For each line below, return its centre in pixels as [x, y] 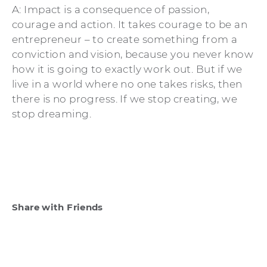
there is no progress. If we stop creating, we [125, 99]
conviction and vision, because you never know [133, 54]
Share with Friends [58, 207]
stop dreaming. [52, 114]
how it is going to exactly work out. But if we [127, 69]
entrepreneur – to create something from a [125, 39]
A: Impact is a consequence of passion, [111, 9]
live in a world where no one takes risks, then [127, 84]
